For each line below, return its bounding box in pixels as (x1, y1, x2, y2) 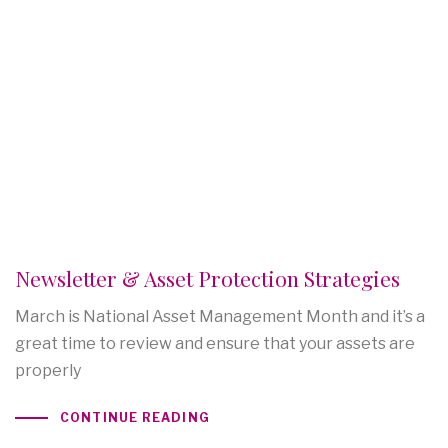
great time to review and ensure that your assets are (15, 333, 415, 353)
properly (15, 360, 81, 380)
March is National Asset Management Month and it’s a (15, 306, 425, 326)
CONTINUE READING (59, 410, 210, 426)
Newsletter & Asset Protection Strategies (15, 263, 400, 292)
